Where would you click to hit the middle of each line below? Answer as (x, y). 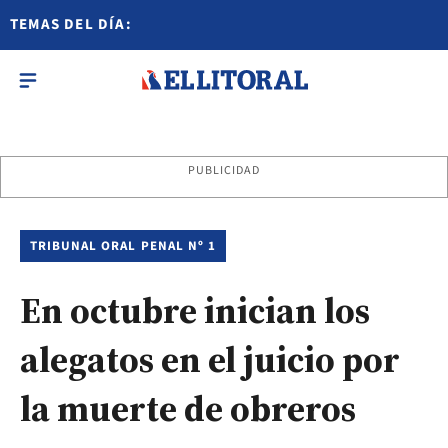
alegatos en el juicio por (210, 359)
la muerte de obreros (188, 408)
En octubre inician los (195, 310)
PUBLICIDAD (224, 170)
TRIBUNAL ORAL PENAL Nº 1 (123, 246)
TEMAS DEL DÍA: (71, 24)
